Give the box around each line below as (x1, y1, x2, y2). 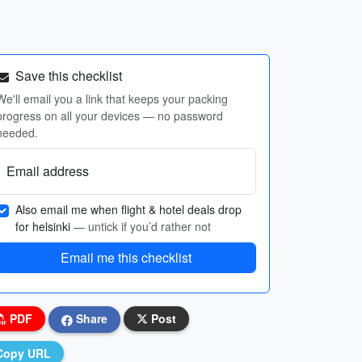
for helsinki (15, 218, 74, 234)
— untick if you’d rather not (74, 218, 211, 234)
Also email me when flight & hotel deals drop (15, 201, 242, 217)
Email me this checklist (61, 248, 192, 267)
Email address (6, 162, 89, 180)
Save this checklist (12, 66, 122, 85)
